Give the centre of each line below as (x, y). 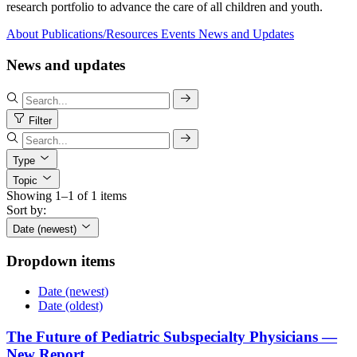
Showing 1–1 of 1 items (67, 195)
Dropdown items (61, 261)
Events (178, 34)
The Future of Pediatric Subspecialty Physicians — (172, 337)
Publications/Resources (100, 34)
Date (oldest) (71, 306)
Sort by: (26, 210)
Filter (40, 120)
